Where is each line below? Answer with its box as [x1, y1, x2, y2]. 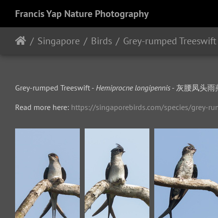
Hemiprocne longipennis [96, 83, 170, 92]
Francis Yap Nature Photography [15, 7, 149, 20]
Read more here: [15, 102, 71, 112]
